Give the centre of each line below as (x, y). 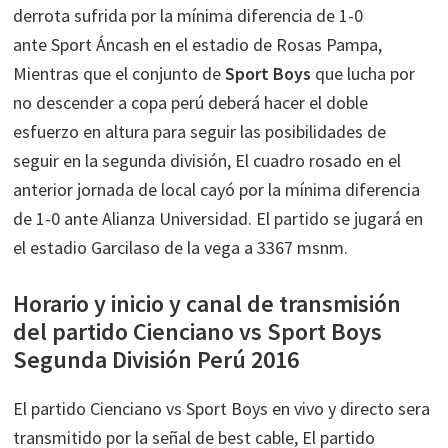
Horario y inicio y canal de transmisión (207, 303)
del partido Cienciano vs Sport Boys (198, 331)
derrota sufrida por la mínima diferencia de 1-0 (188, 15)
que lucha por (363, 73)
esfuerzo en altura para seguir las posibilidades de (200, 131)
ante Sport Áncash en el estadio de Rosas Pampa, (198, 44)
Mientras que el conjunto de (119, 73)
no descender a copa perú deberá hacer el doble (191, 102)
